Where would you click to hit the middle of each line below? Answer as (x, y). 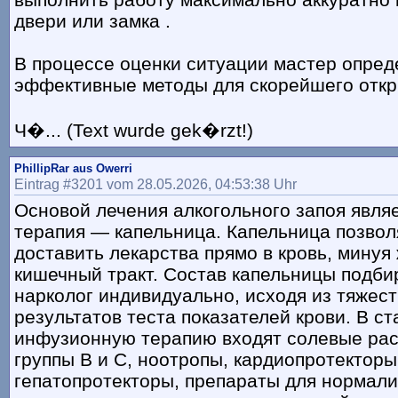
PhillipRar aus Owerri (73, 169)
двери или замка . (98, 21)
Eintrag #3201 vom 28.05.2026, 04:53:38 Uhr (155, 184)
